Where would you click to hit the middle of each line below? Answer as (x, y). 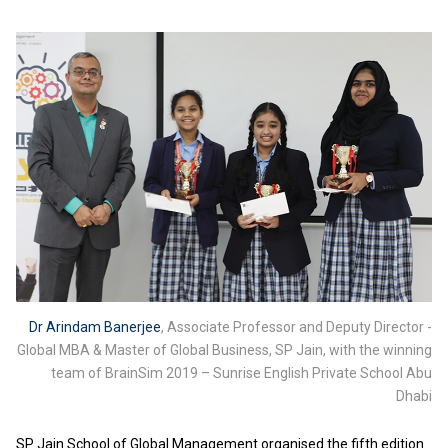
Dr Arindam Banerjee (95, 326)
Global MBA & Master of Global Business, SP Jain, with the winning (224, 349)
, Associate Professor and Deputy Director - (296, 326)
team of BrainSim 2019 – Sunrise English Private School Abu (241, 372)
